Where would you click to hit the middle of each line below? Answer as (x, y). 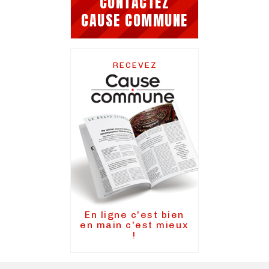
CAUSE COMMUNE (134, 20)
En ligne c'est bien (134, 215)
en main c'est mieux (134, 225)
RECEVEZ (134, 65)
